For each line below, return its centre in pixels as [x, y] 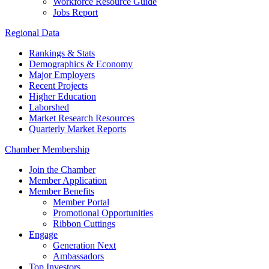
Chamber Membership [47, 150]
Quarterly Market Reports [77, 129]
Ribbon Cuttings [84, 224]
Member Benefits [62, 192]
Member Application [68, 181]
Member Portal [81, 202]
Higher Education [62, 97]
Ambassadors [78, 256]
